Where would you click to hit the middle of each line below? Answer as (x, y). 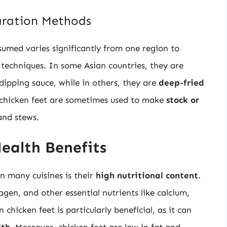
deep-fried (181, 82)
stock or (183, 100)
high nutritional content (147, 176)
